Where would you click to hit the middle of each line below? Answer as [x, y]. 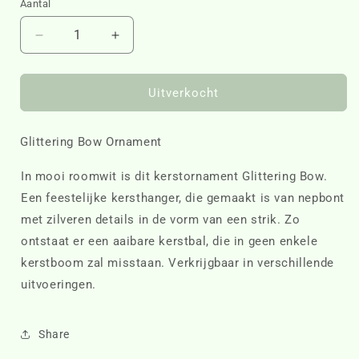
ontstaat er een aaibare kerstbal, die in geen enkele [169, 242]
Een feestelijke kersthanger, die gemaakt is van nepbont [183, 198]
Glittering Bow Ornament [91, 142]
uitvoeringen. [58, 285]
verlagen [65, 59]
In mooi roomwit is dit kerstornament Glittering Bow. [174, 177]
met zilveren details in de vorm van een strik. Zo [161, 220]
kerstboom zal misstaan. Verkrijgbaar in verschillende [177, 263]
